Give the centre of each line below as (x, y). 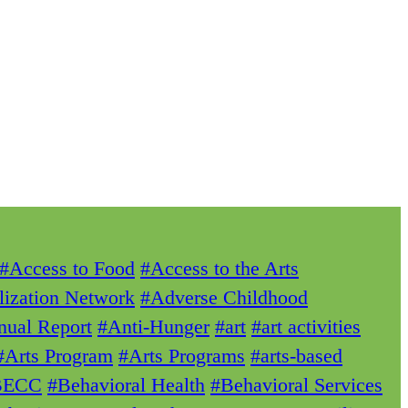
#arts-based (296, 356)
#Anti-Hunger (153, 327)
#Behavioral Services (296, 385)
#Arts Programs (182, 356)
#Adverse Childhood (224, 298)
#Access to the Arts (219, 269)
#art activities (306, 327)
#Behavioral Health (126, 385)
